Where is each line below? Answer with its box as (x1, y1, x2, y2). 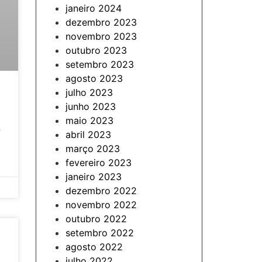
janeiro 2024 (65, 2, 122, 14)
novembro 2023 (65, 30, 137, 42)
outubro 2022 (65, 213, 127, 225)
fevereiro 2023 (65, 157, 132, 168)
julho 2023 (65, 87, 113, 98)
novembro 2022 (65, 199, 137, 211)
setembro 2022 (65, 227, 134, 239)
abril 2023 (65, 129, 111, 140)
